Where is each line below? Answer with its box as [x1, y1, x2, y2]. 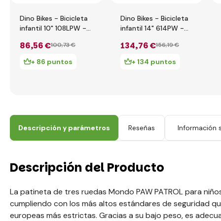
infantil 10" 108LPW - [20, 24, 86, 33]
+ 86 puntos [31, 57, 73, 66]
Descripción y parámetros [18, 123, 110, 132]
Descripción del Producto [10, 159, 164, 176]
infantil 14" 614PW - [120, 24, 184, 33]
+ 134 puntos [132, 57, 176, 66]
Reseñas [128, 123, 155, 132]
